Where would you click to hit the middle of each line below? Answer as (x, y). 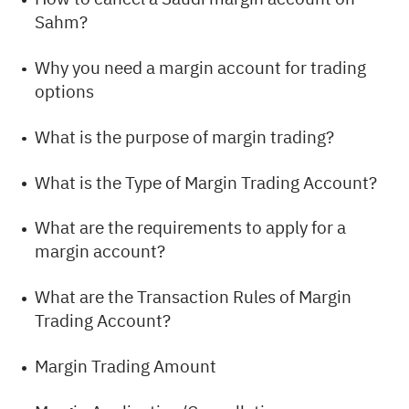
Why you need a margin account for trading (201, 68)
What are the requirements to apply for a (191, 228)
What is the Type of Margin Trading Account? (206, 183)
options (65, 91)
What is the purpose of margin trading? (185, 137)
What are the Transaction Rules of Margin (194, 298)
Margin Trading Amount (126, 367)
